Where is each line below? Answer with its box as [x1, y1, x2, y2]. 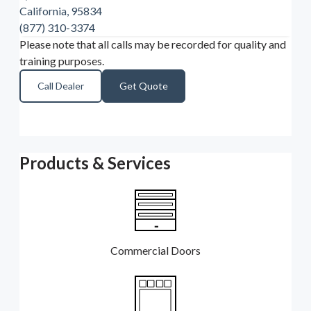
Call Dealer [37, 80, 84, 92]
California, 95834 [19, 4, 102, 18]
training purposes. [19, 54, 104, 68]
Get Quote [119, 80, 168, 92]
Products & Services [19, 153, 171, 174]
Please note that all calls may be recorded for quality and [19, 37, 286, 51]
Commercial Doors [110, 244, 201, 258]
